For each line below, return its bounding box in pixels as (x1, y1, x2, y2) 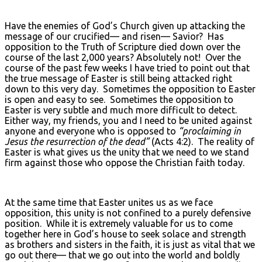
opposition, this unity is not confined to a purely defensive (5, 207, 251, 218)
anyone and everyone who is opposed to (5, 125, 178, 136)
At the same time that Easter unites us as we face (5, 196, 213, 208)
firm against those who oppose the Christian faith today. (5, 157, 244, 168)
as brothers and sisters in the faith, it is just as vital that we (5, 239, 255, 250)
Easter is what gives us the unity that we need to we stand (5, 146, 249, 157)
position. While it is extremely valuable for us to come (5, 218, 233, 229)
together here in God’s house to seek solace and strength (5, 228, 246, 239)
